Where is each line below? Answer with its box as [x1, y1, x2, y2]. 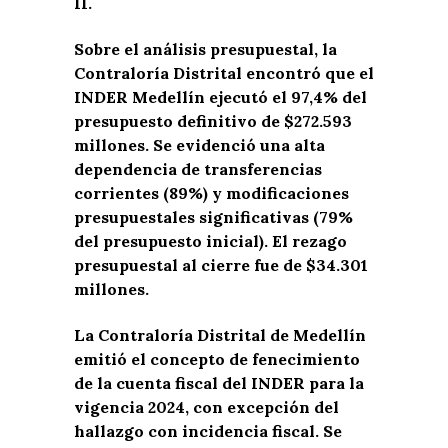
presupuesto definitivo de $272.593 [74, 111, 352, 131]
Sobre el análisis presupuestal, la [74, 39, 337, 59]
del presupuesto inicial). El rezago [74, 231, 347, 251]
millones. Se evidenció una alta [74, 135, 325, 155]
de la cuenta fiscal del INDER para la [74, 373, 364, 393]
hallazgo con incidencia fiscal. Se [74, 421, 342, 441]
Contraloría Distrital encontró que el [74, 63, 374, 83]
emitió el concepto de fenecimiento [74, 349, 360, 369]
